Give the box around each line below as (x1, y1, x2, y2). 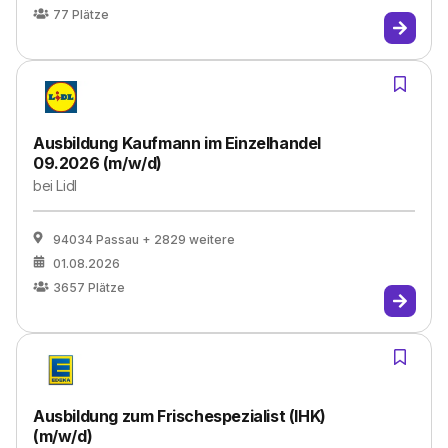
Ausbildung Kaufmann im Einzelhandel (33, 133, 322, 153)
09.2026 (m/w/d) (33, 153, 162, 173)
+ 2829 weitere (142, 232, 235, 247)
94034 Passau (53, 232, 139, 247)
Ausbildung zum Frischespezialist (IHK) (33, 406, 326, 426)
